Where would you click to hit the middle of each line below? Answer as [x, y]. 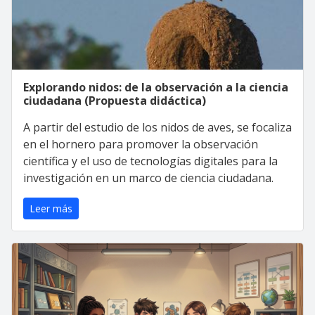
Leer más [51, 208]
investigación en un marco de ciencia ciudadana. [148, 178]
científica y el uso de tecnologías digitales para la [150, 161]
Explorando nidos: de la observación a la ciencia [156, 87]
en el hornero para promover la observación [141, 144]
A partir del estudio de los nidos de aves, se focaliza [157, 127]
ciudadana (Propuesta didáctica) [115, 101]
